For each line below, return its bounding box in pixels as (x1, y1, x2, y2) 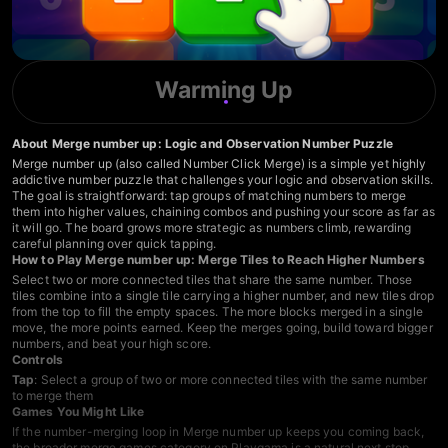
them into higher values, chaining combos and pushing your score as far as (12, 203, 435, 219)
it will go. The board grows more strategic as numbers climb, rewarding (12, 219, 412, 235)
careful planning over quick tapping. (12, 235, 217, 251)
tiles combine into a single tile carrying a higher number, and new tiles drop (12, 287, 435, 303)
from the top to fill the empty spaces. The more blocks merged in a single (12, 303, 423, 319)
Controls (12, 351, 63, 367)
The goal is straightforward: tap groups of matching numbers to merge (12, 187, 407, 203)
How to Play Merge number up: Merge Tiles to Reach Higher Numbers (12, 251, 425, 267)
